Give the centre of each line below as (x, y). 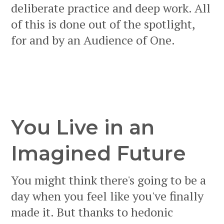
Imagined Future (98, 153)
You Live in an (83, 127)
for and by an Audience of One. (93, 40)
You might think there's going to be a (108, 180)
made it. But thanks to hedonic (92, 212)
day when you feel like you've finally (107, 196)
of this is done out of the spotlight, (103, 24)
